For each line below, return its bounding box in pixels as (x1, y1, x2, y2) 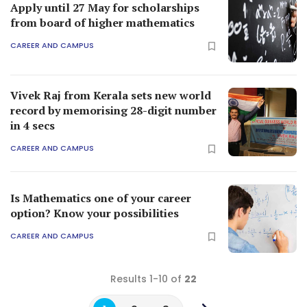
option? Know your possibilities (10, 205, 179, 221)
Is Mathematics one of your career (10, 190, 191, 206)
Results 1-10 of (110, 271, 184, 286)
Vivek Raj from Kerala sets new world (10, 87, 211, 103)
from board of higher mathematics (10, 14, 195, 30)
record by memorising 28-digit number (10, 102, 217, 118)
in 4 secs (10, 117, 55, 133)
